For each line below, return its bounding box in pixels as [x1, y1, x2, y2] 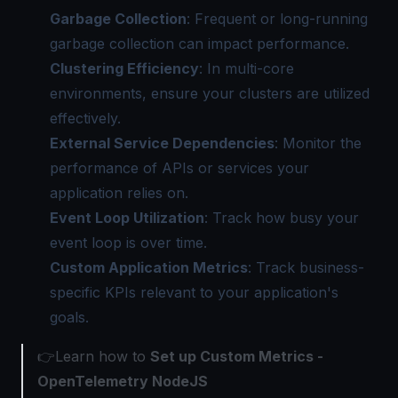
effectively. [50, 109, 121, 127]
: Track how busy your [204, 209, 359, 227]
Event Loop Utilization [50, 209, 204, 227]
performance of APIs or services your [50, 159, 309, 177]
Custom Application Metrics [50, 259, 248, 276]
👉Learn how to [37, 347, 150, 365]
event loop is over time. [50, 234, 207, 251]
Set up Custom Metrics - [150, 347, 323, 365]
